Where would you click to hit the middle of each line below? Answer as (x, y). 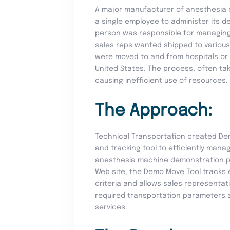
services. (111, 208)
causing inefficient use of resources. (162, 81)
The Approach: (154, 111)
